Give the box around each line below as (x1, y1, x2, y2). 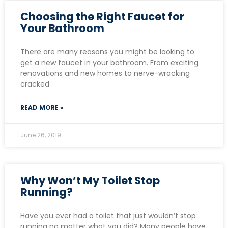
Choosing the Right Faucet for (20, 9, 184, 24)
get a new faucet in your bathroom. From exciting (20, 57, 198, 68)
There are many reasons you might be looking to (20, 46, 194, 57)
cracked (20, 78, 49, 89)
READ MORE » (20, 103, 64, 112)
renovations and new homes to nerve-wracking (20, 68, 190, 78)
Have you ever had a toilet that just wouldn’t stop (20, 210, 196, 221)
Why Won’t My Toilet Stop (20, 173, 160, 188)
